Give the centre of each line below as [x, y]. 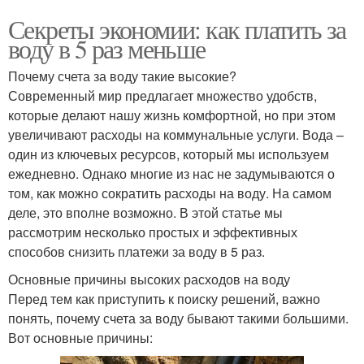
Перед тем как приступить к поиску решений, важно [164, 299]
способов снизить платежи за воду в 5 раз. [136, 252]
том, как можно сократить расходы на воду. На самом [170, 193]
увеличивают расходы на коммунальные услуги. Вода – [176, 135]
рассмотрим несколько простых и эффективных [153, 232]
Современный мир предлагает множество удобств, [162, 96]
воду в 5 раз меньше [107, 49]
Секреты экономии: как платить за [177, 29]
